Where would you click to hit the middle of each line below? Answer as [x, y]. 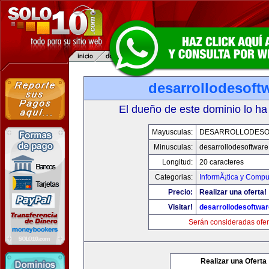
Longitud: [177, 162]
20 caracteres [221, 162]
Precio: [180, 192]
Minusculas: [173, 147]
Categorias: [174, 177]
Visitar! [180, 207]
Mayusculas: [172, 132]
